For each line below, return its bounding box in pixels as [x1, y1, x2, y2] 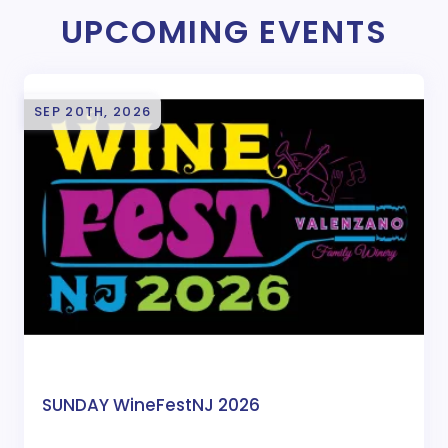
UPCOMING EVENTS [60, 9, 388, 55]
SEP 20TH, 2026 [34, 102, 152, 122]
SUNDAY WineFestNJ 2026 [42, 392, 260, 417]
